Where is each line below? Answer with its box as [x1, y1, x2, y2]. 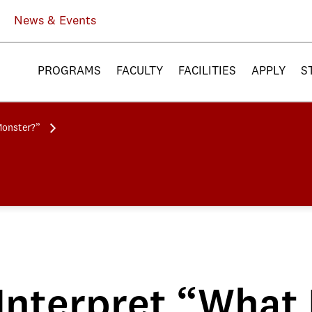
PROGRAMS [38, 65, 101, 77]
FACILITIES [178, 65, 236, 77]
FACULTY [116, 65, 163, 77]
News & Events [14, 15, 96, 27]
